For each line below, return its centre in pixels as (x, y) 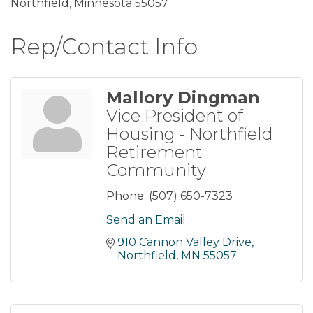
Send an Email (146, 219)
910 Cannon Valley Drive (184, 242)
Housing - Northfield (190, 133)
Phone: (126, 196)
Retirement (154, 152)
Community (156, 170)
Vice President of (175, 115)
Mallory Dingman (183, 97)
